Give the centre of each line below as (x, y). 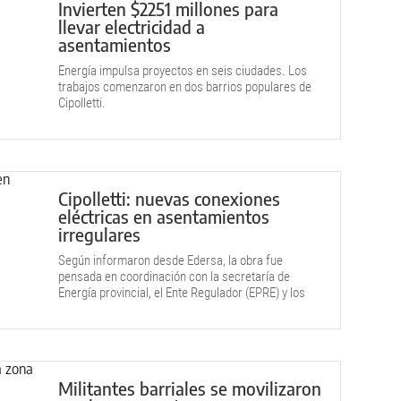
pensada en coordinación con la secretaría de (174, 277)
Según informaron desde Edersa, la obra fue (171, 260)
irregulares (99, 234)
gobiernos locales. (105, 309)
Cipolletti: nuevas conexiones (169, 198)
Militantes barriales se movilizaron (190, 388)
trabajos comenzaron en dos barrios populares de (185, 87)
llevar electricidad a (132, 26)
